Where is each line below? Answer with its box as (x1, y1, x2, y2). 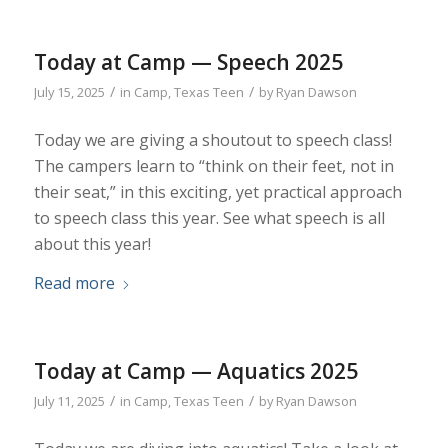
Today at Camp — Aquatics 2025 (33, 357, 358, 386)
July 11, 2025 (33, 392, 105, 411)
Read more (33, 272, 115, 295)
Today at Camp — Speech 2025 (33, 48, 343, 77)
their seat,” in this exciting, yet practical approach (33, 180, 402, 203)
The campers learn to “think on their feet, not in (33, 154, 394, 177)
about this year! (33, 232, 151, 255)
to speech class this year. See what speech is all (33, 206, 385, 229)
